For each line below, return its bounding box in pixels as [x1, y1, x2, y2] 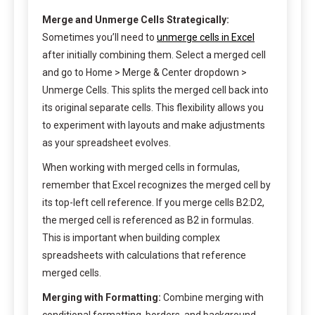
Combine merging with [161, 292, 264, 304]
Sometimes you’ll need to [42, 32, 157, 44]
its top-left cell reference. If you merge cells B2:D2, [42, 197, 264, 209]
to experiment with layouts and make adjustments [42, 120, 265, 131]
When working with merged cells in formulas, [42, 162, 240, 174]
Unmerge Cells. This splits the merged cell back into [42, 84, 269, 96]
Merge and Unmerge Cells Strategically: [42, 14, 229, 26]
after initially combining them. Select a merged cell [42, 49, 266, 61]
